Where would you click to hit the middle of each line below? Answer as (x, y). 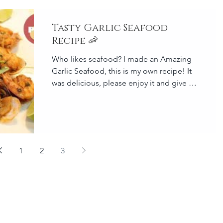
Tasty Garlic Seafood (110, 28)
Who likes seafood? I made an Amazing (122, 59)
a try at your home (83, 95)
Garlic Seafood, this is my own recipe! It (122, 71)
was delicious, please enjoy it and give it (122, 83)
